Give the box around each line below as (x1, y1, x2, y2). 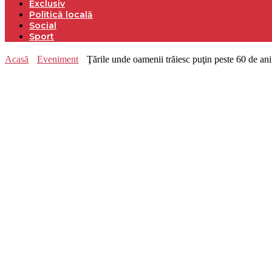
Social (29, 20, 56, 31)
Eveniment (37, 54, 78, 64)
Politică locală (29, 9, 93, 20)
